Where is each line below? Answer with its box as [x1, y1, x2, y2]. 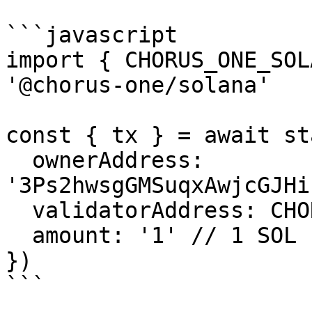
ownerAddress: [6, 148, 32, 173]
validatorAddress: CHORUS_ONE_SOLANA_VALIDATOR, [6, 198, 32, 223]
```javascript [6, 22, 178, 47]
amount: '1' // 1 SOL [6, 223, 32, 248]
